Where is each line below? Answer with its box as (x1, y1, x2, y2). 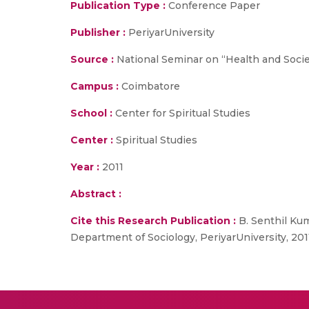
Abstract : (70, 188, 121, 200)
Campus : (70, 80, 119, 92)
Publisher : (70, 26, 128, 39)
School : (70, 107, 112, 119)
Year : (70, 161, 99, 173)
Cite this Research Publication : (70, 215, 236, 227)
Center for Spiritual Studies (112, 107, 250, 119)
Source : (70, 53, 114, 66)
